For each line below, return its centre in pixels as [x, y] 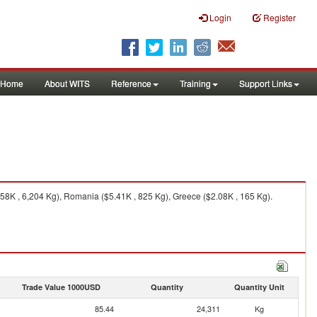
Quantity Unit [259, 287]
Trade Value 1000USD [61, 287]
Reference [131, 83]
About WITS [67, 83]
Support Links [266, 83]
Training [195, 83]
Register [279, 17]
